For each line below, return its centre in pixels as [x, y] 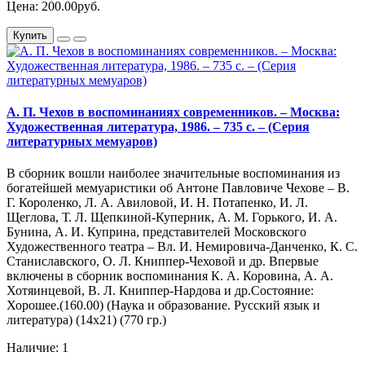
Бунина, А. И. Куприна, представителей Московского [156, 232]
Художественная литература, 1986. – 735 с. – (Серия [158, 126]
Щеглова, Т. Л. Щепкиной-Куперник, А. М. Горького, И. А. [172, 218]
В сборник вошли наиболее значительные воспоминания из [173, 174]
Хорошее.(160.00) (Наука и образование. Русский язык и [163, 306]
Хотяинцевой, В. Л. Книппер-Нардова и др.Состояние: [160, 291]
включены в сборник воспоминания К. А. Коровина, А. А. [170, 276]
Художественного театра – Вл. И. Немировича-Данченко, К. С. [182, 247]
